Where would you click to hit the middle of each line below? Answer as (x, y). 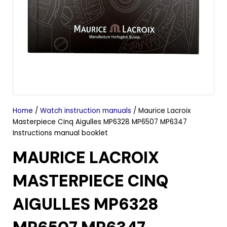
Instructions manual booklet (60, 133)
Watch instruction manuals (86, 111)
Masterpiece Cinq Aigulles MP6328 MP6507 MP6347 (100, 122)
